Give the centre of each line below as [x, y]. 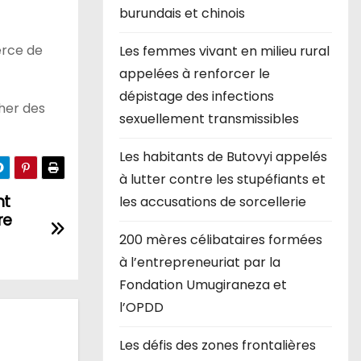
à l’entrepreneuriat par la [200, 263]
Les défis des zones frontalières [218, 346]
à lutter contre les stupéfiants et [222, 180]
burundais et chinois [184, 14]
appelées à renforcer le [195, 74]
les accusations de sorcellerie [213, 202]
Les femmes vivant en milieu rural [224, 52]
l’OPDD [141, 308]
